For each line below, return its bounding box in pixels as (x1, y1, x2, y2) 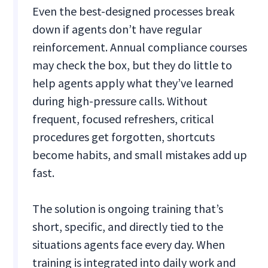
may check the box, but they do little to (32, 57, 233, 73)
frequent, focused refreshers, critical (32, 111, 215, 127)
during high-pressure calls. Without (32, 93, 208, 109)
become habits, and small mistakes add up (32, 147, 248, 163)
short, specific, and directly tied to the (32, 219, 224, 234)
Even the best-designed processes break (32, 4, 235, 19)
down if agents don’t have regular (32, 22, 202, 37)
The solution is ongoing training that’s (32, 201, 224, 217)
